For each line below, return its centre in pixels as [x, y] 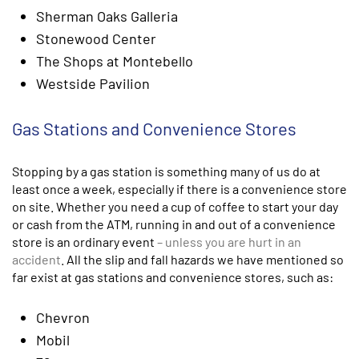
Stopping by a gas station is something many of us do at [166, 171]
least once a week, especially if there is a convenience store [179, 189]
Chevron [63, 317]
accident [36, 259]
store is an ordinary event [85, 242]
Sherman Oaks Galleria [107, 16]
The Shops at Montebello [115, 61]
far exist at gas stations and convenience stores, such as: [173, 277]
